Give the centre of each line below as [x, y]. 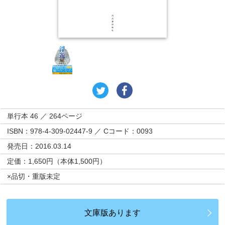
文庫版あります [113, 213]
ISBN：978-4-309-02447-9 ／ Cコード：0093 [80, 131]
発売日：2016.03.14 [39, 146]
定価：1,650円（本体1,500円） [57, 161]
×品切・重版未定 [34, 177]
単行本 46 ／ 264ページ [45, 116]
